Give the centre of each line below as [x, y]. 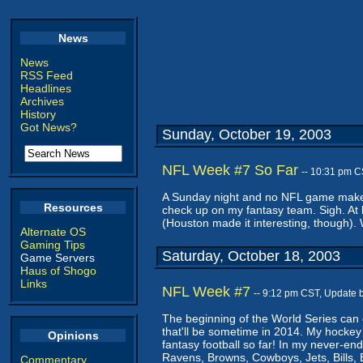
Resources [73, 207]
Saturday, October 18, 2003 [251, 256]
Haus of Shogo [58, 271]
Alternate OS [53, 232]
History [38, 114]
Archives [42, 101]
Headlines [46, 88]
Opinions [73, 335]
